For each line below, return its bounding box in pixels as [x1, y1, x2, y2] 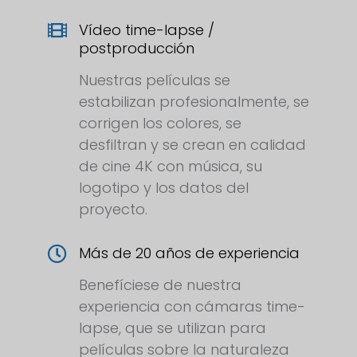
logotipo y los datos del [79, 178, 249, 198]
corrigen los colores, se [79, 113, 241, 134]
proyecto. [79, 199, 147, 220]
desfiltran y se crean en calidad [79, 135, 306, 155]
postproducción [79, 38, 194, 59]
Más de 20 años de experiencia [79, 243, 300, 264]
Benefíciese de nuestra [79, 275, 241, 296]
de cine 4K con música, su [79, 156, 262, 177]
